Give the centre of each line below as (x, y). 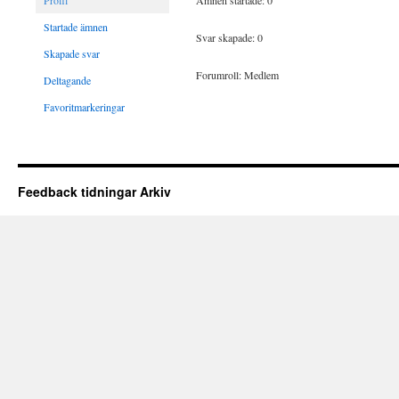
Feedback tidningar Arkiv (94, 191)
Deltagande (67, 80)
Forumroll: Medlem (237, 75)
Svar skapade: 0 (229, 37)
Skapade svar (72, 53)
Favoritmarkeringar (84, 107)
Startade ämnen (76, 27)
